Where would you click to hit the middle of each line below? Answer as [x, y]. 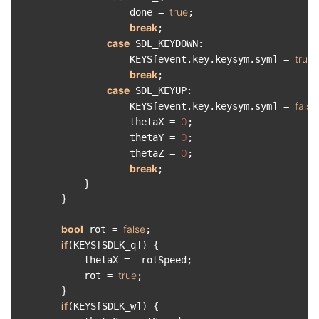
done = [93, 12]
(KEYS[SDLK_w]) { [113, 306]
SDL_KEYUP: [161, 90]
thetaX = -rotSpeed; [104, 260]
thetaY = [98, 137]
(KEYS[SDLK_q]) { [113, 245]
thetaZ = [98, 153]
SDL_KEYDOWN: [167, 43]
